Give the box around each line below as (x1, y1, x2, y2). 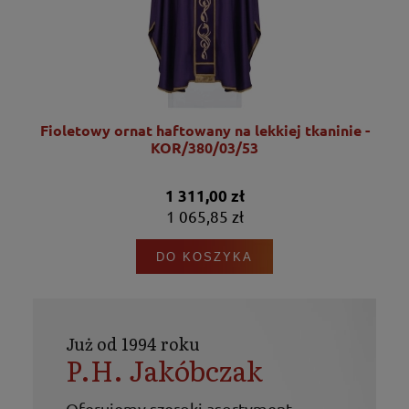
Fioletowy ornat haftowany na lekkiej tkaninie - (39, 120, 370, 140)
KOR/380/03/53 (151, 137, 258, 157)
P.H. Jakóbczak (66, 349, 263, 390)
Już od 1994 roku (66, 330, 200, 356)
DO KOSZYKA (156, 249, 253, 264)
